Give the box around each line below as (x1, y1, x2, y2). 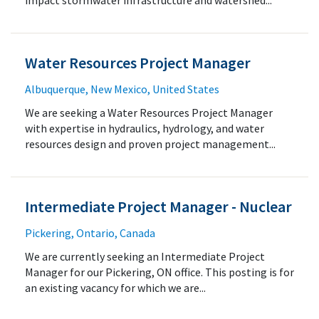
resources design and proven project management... (25, 137, 276, 151)
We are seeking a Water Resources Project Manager (25, 105, 273, 120)
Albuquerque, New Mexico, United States (25, 82, 219, 96)
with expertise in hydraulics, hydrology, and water (25, 121, 264, 135)
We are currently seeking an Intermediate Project (25, 249, 265, 263)
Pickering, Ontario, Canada (25, 226, 155, 240)
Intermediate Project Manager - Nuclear (25, 197, 292, 216)
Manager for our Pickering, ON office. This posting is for (25, 265, 294, 279)
